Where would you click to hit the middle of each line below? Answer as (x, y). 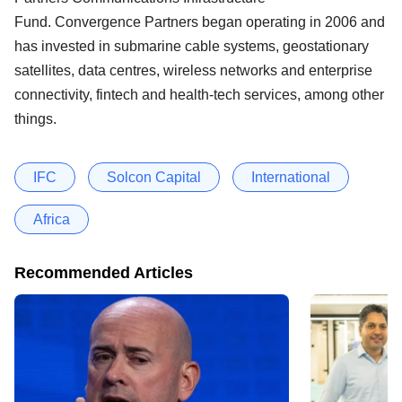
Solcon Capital (154, 177)
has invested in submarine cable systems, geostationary (192, 46)
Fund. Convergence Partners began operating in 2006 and (200, 22)
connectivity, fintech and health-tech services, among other (199, 94)
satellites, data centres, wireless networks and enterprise (193, 70)
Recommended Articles (104, 272)
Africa (52, 219)
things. (35, 118)
